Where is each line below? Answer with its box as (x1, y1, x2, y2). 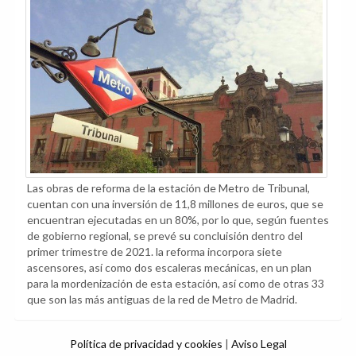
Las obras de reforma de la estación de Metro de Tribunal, (27, 181, 310, 195)
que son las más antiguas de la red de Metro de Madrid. (27, 292, 297, 307)
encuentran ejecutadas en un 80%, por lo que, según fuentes (27, 213, 329, 227)
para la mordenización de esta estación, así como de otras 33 (27, 277, 324, 291)
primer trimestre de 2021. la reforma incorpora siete (27, 245, 282, 259)
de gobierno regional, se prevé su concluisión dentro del (27, 229, 303, 243)
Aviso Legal (230, 337, 287, 351)
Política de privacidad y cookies (69, 337, 225, 351)
